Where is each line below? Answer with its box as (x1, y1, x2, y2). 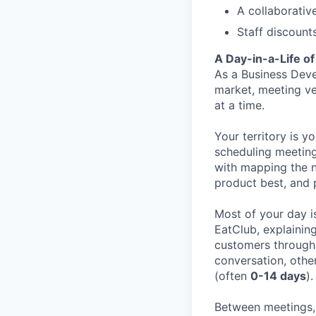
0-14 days (250, 269, 306, 283)
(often (214, 269, 250, 283)
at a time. (214, 98, 265, 112)
